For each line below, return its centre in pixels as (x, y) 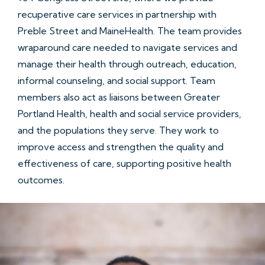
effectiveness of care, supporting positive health (125, 163)
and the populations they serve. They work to (118, 130)
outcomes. (41, 180)
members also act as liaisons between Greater (119, 97)
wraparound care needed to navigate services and (127, 47)
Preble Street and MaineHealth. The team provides (130, 30)
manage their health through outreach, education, (127, 64)
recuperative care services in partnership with (117, 14)
